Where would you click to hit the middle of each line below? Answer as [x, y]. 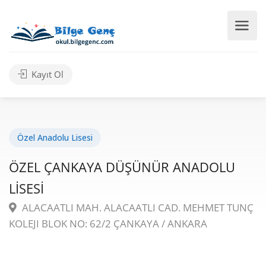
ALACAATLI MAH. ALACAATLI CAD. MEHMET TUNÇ [137, 208]
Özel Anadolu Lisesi [55, 137]
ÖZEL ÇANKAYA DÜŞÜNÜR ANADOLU [122, 167]
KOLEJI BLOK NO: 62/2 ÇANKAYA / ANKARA [108, 224]
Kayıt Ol [46, 74]
